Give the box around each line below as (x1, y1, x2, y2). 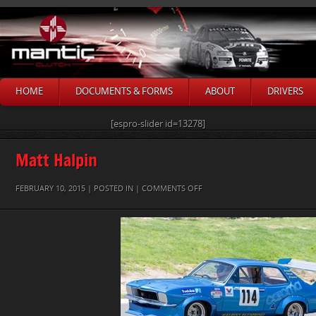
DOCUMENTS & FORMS (75, 86, 173, 97)
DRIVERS (267, 86, 303, 97)
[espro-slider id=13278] (111, 119, 205, 129)
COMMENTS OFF (142, 184, 202, 193)
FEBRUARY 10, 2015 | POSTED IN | (16, 184, 142, 193)
